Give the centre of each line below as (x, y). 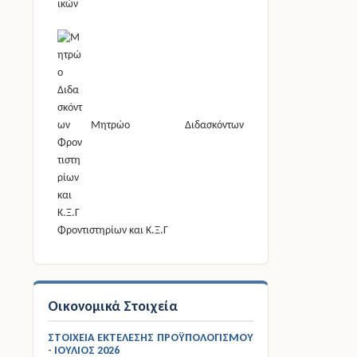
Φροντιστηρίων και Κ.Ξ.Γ (113, 231)
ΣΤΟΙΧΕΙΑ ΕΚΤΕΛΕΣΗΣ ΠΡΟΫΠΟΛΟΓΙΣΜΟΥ (151, 337)
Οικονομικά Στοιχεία (113, 306)
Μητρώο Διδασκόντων (167, 126)
